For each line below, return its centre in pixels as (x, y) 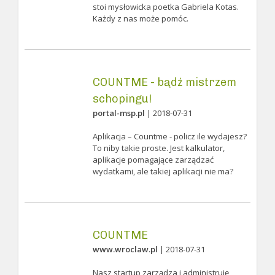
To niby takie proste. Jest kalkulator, (158, 148)
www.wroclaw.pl (125, 249)
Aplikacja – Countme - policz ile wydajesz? (169, 136)
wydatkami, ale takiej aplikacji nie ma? (163, 171)
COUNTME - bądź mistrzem (164, 82)
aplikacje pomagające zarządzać (153, 160)
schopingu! (122, 99)
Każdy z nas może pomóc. (140, 18)
